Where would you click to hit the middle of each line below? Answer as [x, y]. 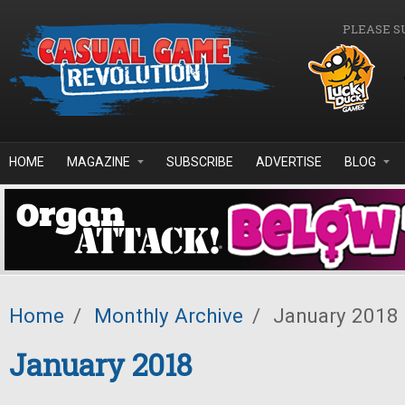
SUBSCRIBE [200, 162]
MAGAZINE [99, 162]
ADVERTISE [289, 162]
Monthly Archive [169, 316]
